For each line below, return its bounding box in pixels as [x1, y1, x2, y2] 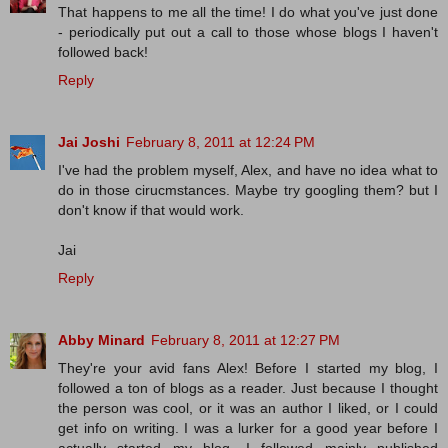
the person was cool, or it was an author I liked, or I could [58, 400, 438, 417]
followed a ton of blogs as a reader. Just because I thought [58, 380, 438, 397]
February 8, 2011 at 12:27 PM [151, 332, 340, 349]
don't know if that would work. [58, 202, 244, 219]
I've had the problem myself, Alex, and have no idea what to [58, 162, 438, 179]
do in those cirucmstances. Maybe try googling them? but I [58, 182, 438, 199]
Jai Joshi [58, 134, 120, 151]
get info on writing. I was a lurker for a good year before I [58, 420, 438, 437]
